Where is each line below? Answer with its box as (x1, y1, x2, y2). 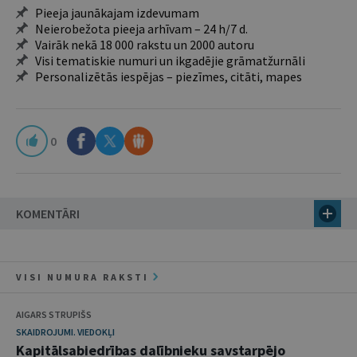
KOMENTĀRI (16, 206, 80, 222)
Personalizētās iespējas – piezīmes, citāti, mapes (35, 69, 302, 84)
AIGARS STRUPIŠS (16, 308, 92, 320)
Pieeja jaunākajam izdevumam (35, 5, 199, 21)
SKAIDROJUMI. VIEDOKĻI (16, 326, 115, 338)
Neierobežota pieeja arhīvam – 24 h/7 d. (35, 21, 248, 37)
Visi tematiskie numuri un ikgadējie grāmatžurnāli (35, 53, 305, 69)
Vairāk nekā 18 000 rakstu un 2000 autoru (35, 37, 254, 53)
